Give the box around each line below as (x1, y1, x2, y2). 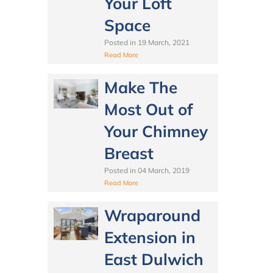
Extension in (104, 227, 196, 247)
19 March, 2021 (137, 37, 190, 47)
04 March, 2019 (137, 165, 190, 175)
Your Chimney (104, 121, 208, 141)
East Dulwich (104, 249, 204, 269)
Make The (104, 77, 177, 97)
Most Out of (104, 99, 193, 119)
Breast (104, 143, 154, 163)
